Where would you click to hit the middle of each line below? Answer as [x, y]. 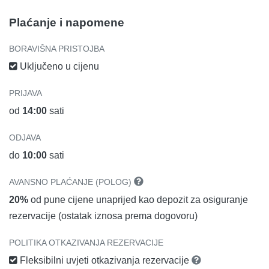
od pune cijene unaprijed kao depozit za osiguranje [138, 199]
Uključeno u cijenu [58, 66]
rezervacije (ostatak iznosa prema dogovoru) [103, 216]
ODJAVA [25, 137]
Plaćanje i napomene [67, 22]
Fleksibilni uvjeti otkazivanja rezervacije [104, 260]
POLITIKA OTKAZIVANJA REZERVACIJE [86, 242]
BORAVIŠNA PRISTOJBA [57, 48]
